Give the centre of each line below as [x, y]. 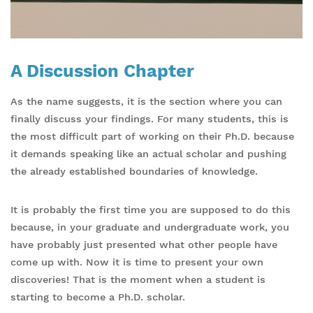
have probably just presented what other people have [144, 244]
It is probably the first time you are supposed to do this [151, 209]
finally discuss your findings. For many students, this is [150, 118]
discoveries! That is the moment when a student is [138, 279]
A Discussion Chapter [102, 71]
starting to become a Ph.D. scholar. [98, 297]
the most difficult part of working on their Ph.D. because [152, 136]
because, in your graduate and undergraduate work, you [150, 227]
